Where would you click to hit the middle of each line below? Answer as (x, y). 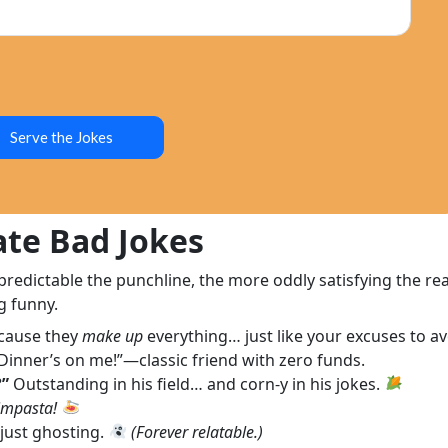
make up (113, 335)
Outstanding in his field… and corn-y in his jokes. (197, 383)
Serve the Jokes (61, 136)
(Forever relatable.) (196, 431)
